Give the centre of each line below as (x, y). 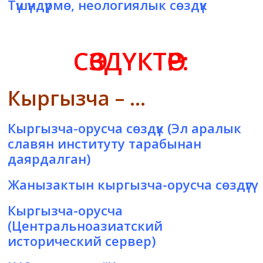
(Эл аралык (203, 128)
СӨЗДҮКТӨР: (131, 61)
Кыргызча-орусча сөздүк (86, 128)
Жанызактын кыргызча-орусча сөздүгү (130, 185)
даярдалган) (49, 159)
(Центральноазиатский (85, 226)
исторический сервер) (82, 241)
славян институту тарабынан (105, 144)
